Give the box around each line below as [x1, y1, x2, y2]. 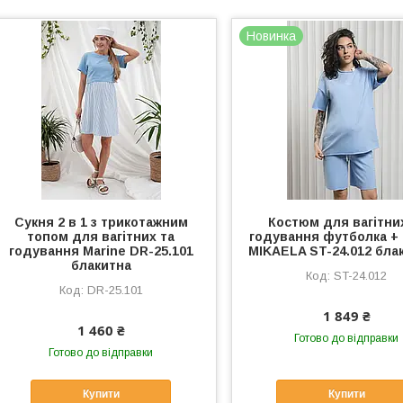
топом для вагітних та [27, 229, 175, 244]
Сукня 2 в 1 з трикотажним [13, 215, 188, 229]
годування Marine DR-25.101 [8, 244, 193, 258]
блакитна [70, 258, 131, 273]
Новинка [246, 29, 297, 43]
